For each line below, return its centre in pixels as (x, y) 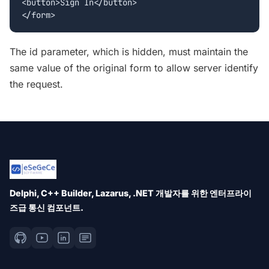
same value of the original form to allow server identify (134, 68)
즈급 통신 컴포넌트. (47, 208)
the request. (36, 84)
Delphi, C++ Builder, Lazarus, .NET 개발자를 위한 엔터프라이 (131, 193)
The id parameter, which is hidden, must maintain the (129, 52)
